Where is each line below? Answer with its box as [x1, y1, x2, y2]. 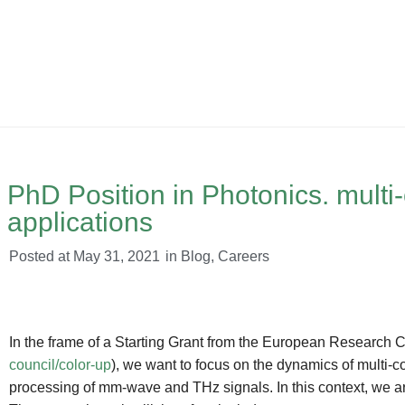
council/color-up [9, 357, 111, 372]
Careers [218, 249, 269, 264]
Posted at [9, 249, 70, 264]
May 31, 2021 [73, 249, 160, 264]
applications [7, 207, 153, 237]
